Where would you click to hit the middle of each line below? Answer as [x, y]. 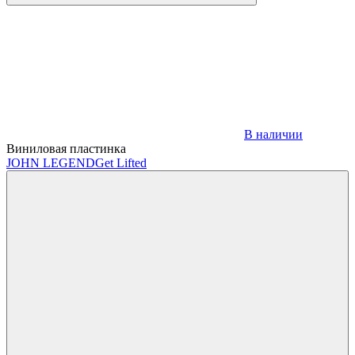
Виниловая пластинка [66, 148]
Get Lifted [121, 162]
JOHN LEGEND [51, 162]
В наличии [273, 134]
